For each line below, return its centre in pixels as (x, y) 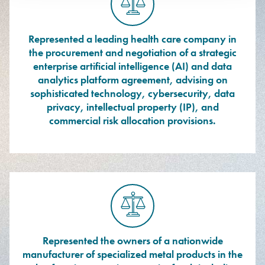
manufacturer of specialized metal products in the (132, 254)
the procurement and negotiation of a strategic (132, 52)
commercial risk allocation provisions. (132, 120)
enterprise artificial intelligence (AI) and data (132, 66)
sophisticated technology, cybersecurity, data (132, 93)
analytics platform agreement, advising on (132, 80)
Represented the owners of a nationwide (132, 240)
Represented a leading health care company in (132, 39)
